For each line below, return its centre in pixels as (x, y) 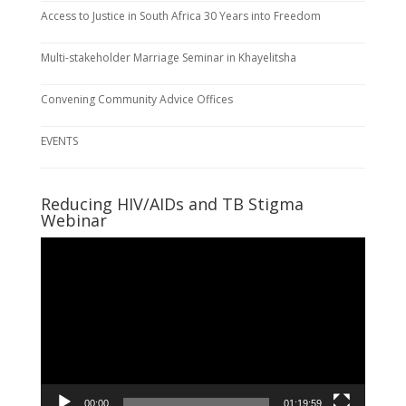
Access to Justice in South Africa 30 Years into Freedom (180, 16)
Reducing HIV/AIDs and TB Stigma (172, 204)
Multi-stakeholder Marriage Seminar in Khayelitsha (168, 58)
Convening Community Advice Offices (136, 100)
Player (58, 268)
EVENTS (59, 141)
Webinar (73, 221)
